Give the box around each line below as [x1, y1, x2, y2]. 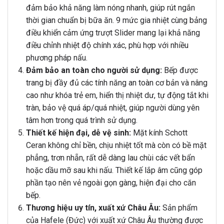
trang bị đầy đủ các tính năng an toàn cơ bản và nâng [25, 78, 207, 88]
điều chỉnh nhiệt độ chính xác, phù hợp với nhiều [25, 40, 188, 50]
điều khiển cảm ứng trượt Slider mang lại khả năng [25, 28, 200, 38]
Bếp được [161, 65, 198, 75]
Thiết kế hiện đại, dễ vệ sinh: [25, 128, 131, 138]
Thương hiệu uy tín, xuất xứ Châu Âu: [25, 203, 160, 213]
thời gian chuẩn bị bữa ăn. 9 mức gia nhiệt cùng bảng [25, 15, 207, 25]
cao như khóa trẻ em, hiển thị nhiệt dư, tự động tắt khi [25, 90, 208, 100]
